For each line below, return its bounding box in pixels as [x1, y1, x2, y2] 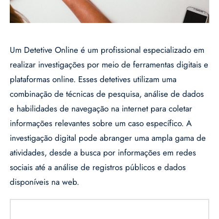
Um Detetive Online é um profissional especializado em [10, 44, 204, 56]
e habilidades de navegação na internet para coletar [10, 103, 192, 115]
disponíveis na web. [10, 176, 79, 188]
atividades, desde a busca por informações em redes [10, 147, 196, 159]
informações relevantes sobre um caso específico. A [10, 117, 192, 130]
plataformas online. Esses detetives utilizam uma [10, 73, 176, 86]
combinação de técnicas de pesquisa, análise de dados [10, 88, 204, 100]
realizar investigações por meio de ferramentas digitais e [10, 59, 208, 71]
